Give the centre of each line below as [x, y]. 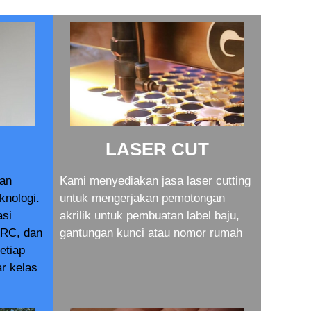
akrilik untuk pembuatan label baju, [150, 216]
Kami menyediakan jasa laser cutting [155, 181]
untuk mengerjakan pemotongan [142, 198]
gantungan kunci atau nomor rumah [151, 233]
